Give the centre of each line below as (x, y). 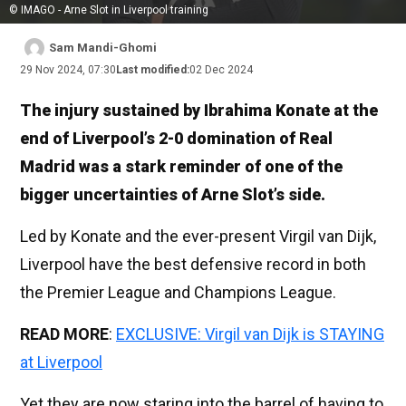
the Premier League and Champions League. (178, 293)
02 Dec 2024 (221, 70)
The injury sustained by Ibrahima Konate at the (199, 111)
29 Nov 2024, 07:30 (68, 70)
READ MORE (64, 334)
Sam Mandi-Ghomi (103, 48)
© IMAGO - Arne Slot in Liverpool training (109, 10)
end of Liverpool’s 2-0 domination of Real (176, 139)
